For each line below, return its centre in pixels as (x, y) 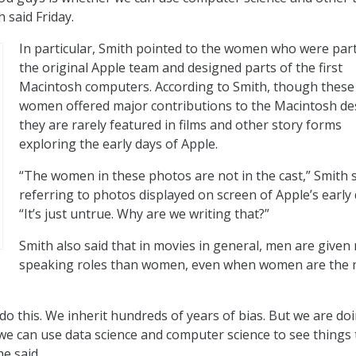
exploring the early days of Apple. (118, 144)
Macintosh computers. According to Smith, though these (187, 87)
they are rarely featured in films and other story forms (180, 125)
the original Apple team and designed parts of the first (181, 68)
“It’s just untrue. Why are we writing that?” (144, 214)
